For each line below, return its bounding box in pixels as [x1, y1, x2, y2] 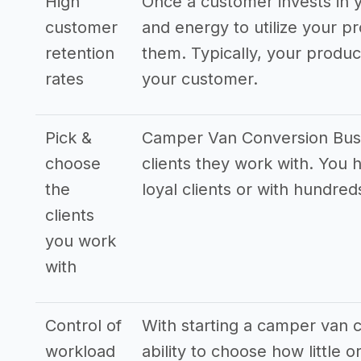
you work [45, 231, 116, 251]
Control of [45, 316, 122, 335]
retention [45, 44, 114, 63]
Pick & [45, 128, 92, 147]
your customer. [142, 69, 258, 89]
